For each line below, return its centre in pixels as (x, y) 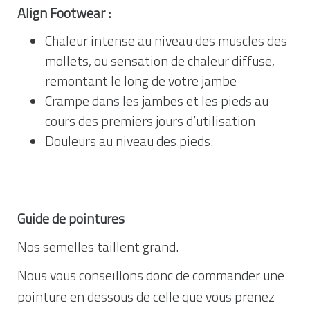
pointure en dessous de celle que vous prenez (146, 297)
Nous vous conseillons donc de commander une (151, 275)
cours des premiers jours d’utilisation (150, 121)
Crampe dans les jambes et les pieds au (157, 101)
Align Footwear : (64, 13)
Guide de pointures (71, 218)
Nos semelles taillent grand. (98, 247)
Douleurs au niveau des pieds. (129, 142)
